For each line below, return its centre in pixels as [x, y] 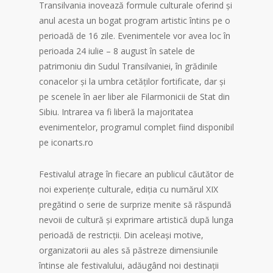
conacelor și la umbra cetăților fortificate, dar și [132, 82]
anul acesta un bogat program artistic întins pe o [135, 21]
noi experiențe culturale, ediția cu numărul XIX [129, 190]
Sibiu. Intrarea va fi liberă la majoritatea [116, 112]
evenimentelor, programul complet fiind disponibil [136, 127]
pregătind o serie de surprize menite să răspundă [135, 205]
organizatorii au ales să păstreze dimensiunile [129, 250]
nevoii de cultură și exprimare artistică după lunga [136, 220]
